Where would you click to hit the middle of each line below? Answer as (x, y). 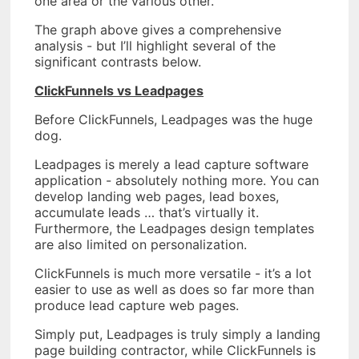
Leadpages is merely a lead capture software (171, 165)
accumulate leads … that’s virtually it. (147, 213)
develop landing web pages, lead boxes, (157, 197)
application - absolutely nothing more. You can (177, 181)
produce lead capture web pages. (137, 306)
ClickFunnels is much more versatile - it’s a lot (173, 274)
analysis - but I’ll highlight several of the (155, 46)
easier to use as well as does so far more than (174, 290)
